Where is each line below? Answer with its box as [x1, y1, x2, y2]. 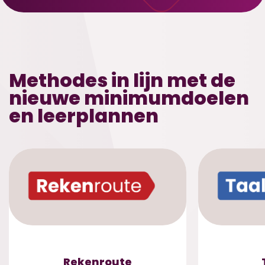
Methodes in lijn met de [9, 67, 235, 94]
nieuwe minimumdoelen [9, 85, 249, 112]
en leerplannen [9, 102, 159, 130]
